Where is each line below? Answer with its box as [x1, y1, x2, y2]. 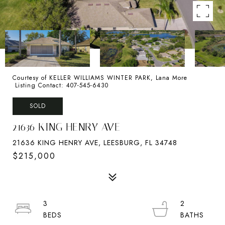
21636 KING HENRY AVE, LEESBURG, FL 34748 [13, 138, 177, 148]
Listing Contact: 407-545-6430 [13, 81, 111, 90]
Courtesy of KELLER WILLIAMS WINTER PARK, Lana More [13, 73, 187, 82]
